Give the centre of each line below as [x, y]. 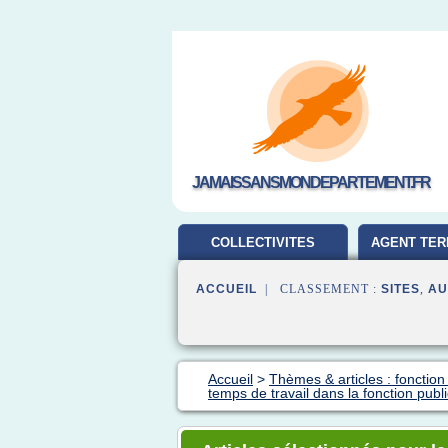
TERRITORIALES [263, 278]
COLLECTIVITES [263, 242]
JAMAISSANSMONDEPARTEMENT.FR [311, 182]
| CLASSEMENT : [319, 289]
